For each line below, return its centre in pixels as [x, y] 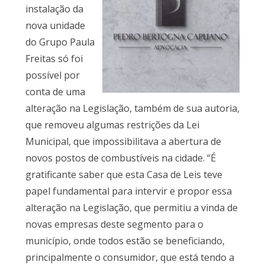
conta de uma [55, 92]
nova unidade [55, 26]
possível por [52, 75]
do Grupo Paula [60, 42]
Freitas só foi [54, 59]
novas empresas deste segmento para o [114, 224]
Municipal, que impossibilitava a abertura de [123, 142]
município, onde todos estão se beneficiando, [125, 241]
